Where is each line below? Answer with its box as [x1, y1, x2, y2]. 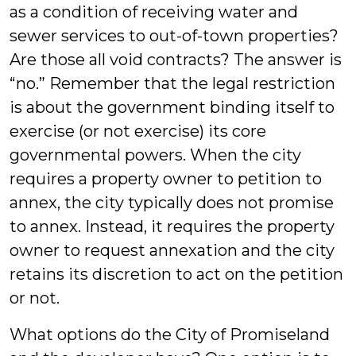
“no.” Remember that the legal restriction [10, 74, 335, 93]
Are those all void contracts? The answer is [10, 50, 342, 69]
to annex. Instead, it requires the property [10, 217, 335, 236]
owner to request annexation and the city [10, 241, 335, 260]
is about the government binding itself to [10, 98, 335, 117]
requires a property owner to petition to [10, 169, 322, 188]
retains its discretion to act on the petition [10, 265, 343, 284]
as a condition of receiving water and [10, 2, 298, 21]
